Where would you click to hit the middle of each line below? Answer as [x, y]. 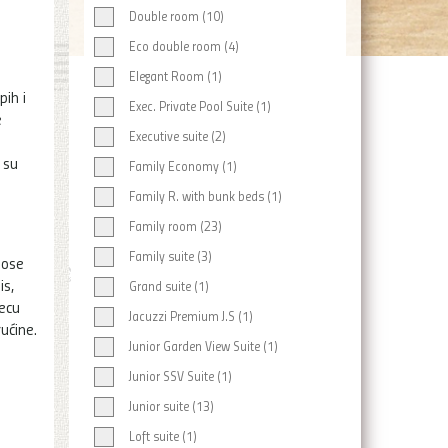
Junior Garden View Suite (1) [203, 346]
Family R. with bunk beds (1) [205, 196]
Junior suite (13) [171, 406]
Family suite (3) [170, 256]
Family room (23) [175, 226]
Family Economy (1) [182, 166]
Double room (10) [176, 16]
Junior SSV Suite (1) [180, 376]
